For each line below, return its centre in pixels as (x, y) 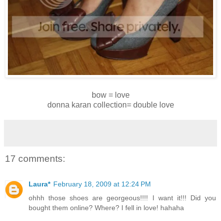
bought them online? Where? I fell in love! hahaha (106, 208)
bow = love (110, 95)
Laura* (39, 184)
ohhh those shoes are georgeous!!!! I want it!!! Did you (122, 198)
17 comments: (35, 158)
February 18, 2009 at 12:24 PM (102, 184)
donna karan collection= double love (110, 105)
